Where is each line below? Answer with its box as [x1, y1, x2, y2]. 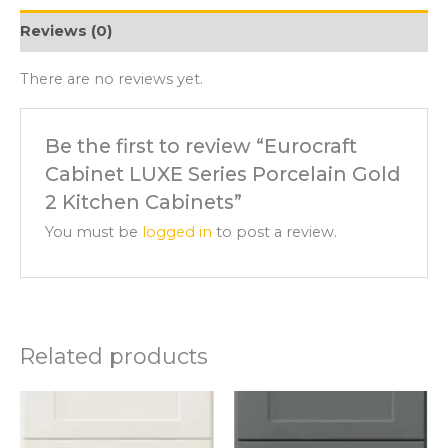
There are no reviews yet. [20, 70, 203, 89]
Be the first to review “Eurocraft [45, 133, 358, 158]
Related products [20, 343, 208, 370]
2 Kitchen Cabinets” [45, 189, 243, 214]
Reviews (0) [20, 21, 112, 40]
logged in [142, 223, 213, 242]
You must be [45, 223, 143, 242]
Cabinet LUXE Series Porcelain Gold [45, 161, 402, 186]
